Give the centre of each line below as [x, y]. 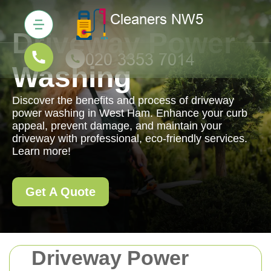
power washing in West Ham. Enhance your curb [130, 113]
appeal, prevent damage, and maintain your [117, 126]
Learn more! [41, 151]
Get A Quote [60, 192]
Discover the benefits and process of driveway [123, 100]
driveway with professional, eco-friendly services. [130, 139]
